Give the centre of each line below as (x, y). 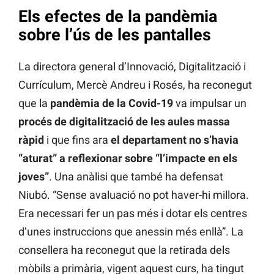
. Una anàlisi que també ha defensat (136, 177)
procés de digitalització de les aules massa (124, 122)
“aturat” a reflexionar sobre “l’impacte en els (128, 158)
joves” (34, 177)
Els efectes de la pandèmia (118, 16)
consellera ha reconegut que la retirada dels (124, 250)
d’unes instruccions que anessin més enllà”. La (131, 232)
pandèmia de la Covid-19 (112, 103)
